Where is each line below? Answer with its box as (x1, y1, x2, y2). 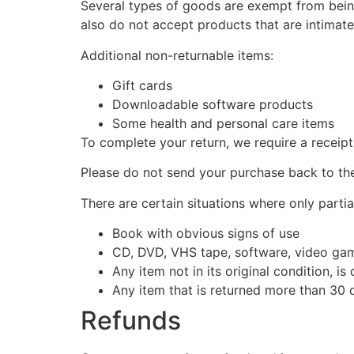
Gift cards (112, 77, 172, 93)
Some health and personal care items (112, 115, 334, 131)
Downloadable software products (112, 96, 313, 112)
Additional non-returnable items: (81, 47, 273, 63)
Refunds (81, 305, 181, 337)
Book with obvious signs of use (112, 225, 299, 242)
